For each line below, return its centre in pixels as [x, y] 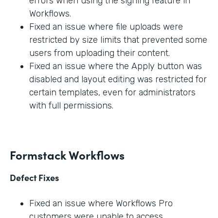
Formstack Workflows [67, 155]
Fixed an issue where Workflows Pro [101, 204]
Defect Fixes [34, 178]
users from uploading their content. [100, 53]
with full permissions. [71, 106]
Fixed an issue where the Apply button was [116, 66]
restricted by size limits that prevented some [118, 40]
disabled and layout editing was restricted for [118, 80]
